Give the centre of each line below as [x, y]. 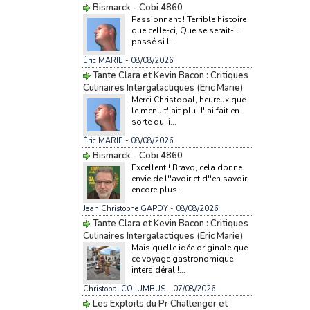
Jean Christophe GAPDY [125, 208]
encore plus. [155, 189]
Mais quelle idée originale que [189, 247]
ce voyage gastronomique [182, 258]
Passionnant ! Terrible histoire [189, 19]
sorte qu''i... [154, 121]
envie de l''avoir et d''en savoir [189, 178]
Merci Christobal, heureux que [188, 99]
